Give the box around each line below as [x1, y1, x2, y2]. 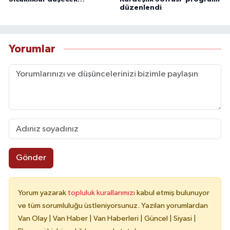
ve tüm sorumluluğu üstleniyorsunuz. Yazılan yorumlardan [18, 201, 208, 209]
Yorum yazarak [18, 188, 68, 197]
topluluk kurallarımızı [68, 188, 137, 197]
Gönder [15, 154, 46, 163]
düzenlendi [119, 4, 162, 12]
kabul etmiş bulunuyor [137, 188, 209, 197]
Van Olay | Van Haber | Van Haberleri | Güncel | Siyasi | [18, 214, 196, 222]
